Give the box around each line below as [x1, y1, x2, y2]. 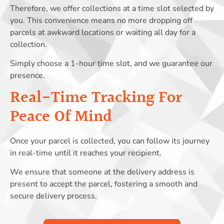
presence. [10, 70, 45, 81]
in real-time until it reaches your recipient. [10, 147, 161, 158]
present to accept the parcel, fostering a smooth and [10, 178, 197, 189]
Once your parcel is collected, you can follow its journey [10, 135, 209, 146]
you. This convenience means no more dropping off [10, 14, 192, 26]
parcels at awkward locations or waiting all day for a [10, 26, 195, 38]
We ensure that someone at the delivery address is [10, 166, 194, 177]
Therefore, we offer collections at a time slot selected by [10, 2, 214, 14]
